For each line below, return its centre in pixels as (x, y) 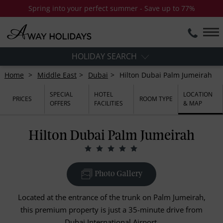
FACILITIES (109, 103)
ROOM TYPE (156, 99)
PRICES (22, 99)
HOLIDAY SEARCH (105, 56)
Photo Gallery (118, 174)
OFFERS (60, 103)
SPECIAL (61, 94)
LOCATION (198, 94)
